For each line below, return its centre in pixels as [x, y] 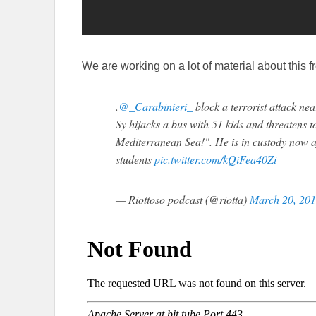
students [135, 159]
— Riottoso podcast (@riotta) [183, 199]
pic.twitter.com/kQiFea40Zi [215, 159]
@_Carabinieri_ [156, 106]
